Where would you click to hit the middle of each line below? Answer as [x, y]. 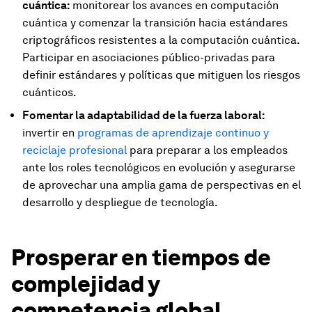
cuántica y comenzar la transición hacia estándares [155, 23]
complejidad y [85, 284]
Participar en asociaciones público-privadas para [149, 58]
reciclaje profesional [75, 150]
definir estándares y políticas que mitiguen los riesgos [161, 75]
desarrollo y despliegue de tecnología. [120, 203]
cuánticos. [49, 93]
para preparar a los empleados [207, 150]
